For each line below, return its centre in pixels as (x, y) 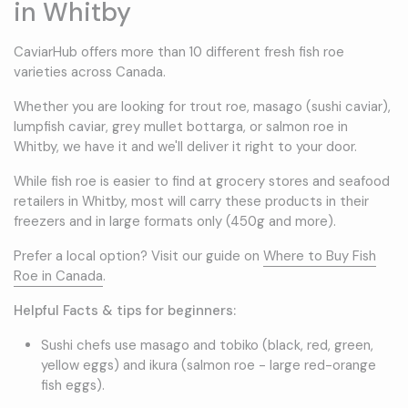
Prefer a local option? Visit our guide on (138, 256)
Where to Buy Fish (320, 256)
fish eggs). (72, 386)
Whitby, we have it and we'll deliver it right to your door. (185, 147)
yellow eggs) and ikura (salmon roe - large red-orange (208, 366)
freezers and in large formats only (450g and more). (175, 222)
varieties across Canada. (90, 72)
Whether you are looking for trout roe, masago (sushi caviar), (202, 107)
